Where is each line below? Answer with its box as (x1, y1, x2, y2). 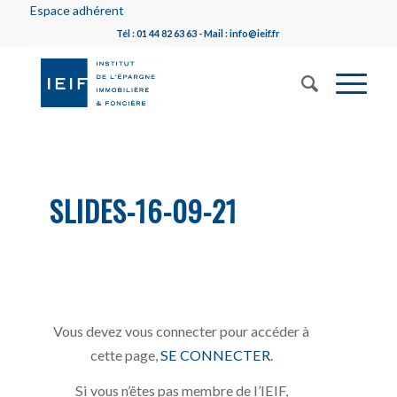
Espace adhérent (29, 3, 124, 18)
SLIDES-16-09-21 (50, 190, 238, 231)
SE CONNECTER (160, 346, 270, 363)
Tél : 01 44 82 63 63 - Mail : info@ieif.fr (116, 27, 281, 39)
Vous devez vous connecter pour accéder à (53, 322, 310, 339)
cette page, (90, 346, 160, 363)
